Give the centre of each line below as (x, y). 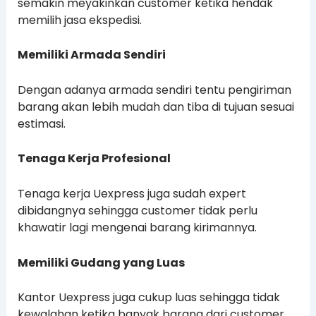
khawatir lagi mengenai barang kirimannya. (137, 228)
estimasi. (41, 123)
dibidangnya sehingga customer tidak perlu (137, 211)
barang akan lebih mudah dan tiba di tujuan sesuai (156, 107)
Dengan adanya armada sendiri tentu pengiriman (154, 90)
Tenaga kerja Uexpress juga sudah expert (132, 194)
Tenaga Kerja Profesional (94, 159)
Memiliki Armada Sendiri (91, 55)
